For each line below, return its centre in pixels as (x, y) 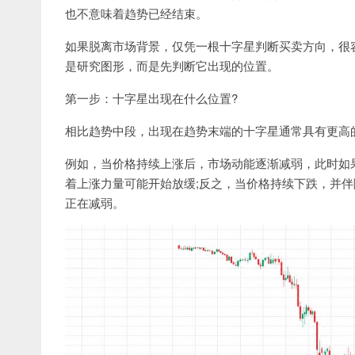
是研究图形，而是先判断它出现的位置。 (172, 66)
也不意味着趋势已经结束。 (136, 13)
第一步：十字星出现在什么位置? (151, 98)
